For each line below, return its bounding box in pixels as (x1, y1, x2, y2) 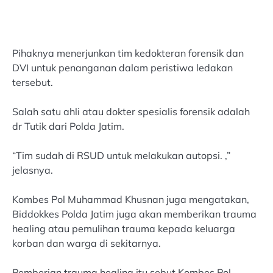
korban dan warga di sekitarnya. (12, 236, 161, 249)
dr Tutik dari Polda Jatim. (12, 119, 124, 132)
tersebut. (12, 76, 53, 88)
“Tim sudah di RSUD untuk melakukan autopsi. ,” (12, 149, 230, 161)
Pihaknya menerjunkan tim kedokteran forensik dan (12, 46, 244, 59)
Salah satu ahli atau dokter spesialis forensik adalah (12, 105, 250, 118)
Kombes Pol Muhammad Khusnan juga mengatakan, (12, 193, 249, 205)
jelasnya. (12, 163, 53, 176)
